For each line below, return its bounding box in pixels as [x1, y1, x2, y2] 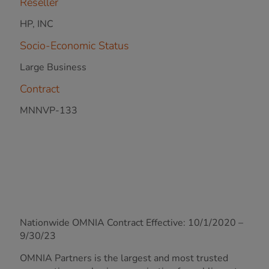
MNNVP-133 [20, 104, 77, 117]
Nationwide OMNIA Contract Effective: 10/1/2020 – [20, 216, 243, 229]
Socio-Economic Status [20, 38, 129, 53]
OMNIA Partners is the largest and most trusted [20, 252, 228, 265]
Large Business [20, 61, 86, 74]
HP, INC [20, 17, 53, 31]
